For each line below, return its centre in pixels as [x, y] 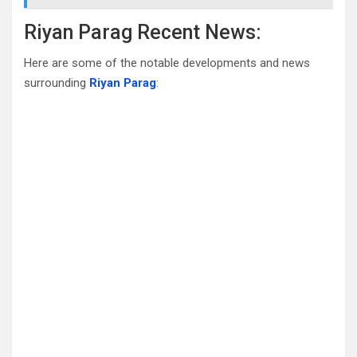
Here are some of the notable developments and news [167, 63]
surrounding [57, 83]
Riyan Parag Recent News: [143, 33]
